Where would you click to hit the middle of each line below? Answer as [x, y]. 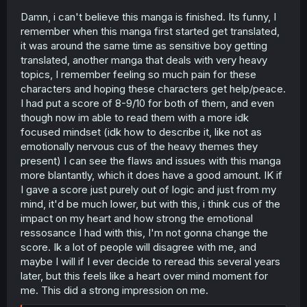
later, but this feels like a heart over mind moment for [144, 275]
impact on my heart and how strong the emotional [137, 218]
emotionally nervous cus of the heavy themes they [139, 146]
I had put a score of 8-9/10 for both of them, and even [147, 103]
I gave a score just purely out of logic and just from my [148, 189]
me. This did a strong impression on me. [114, 290]
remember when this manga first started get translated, [150, 31]
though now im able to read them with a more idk [135, 117]
